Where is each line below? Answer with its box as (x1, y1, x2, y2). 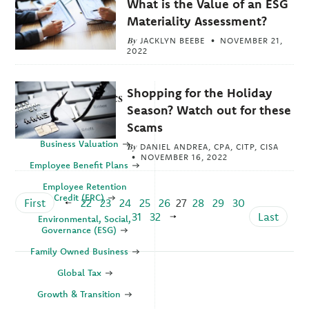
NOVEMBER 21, (219, 34, 283, 46)
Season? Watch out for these (126, 101, 291, 118)
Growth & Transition (37, 288, 124, 300)
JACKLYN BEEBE (139, 34, 205, 46)
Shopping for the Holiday (126, 84, 272, 101)
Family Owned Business (30, 246, 131, 257)
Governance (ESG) (41, 224, 120, 236)
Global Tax (57, 267, 104, 279)
